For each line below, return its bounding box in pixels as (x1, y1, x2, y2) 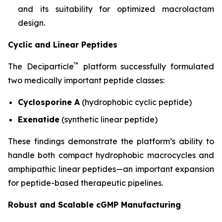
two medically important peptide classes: (8, 75, 165, 86)
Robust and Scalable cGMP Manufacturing (8, 199, 181, 210)
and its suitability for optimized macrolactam (18, 4, 214, 14)
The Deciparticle (8, 61, 74, 72)
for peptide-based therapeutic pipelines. (8, 177, 163, 188)
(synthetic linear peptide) (59, 114, 158, 124)
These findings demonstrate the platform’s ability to (8, 136, 214, 146)
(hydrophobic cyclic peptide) (80, 97, 192, 108)
